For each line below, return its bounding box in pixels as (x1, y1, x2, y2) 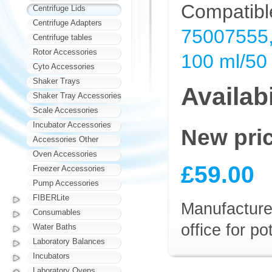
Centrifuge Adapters (33, 18, 102, 27)
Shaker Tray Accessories (33, 91, 121, 100)
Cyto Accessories (33, 62, 95, 71)
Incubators (33, 251, 70, 260)
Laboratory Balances (33, 237, 105, 246)
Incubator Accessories (33, 120, 111, 129)
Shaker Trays (33, 76, 80, 86)
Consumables (33, 208, 81, 217)
